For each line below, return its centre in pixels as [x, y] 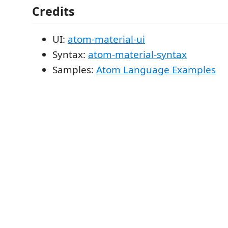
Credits [53, 11]
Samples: [74, 69]
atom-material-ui [106, 39]
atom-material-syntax [137, 54]
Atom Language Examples [156, 69]
